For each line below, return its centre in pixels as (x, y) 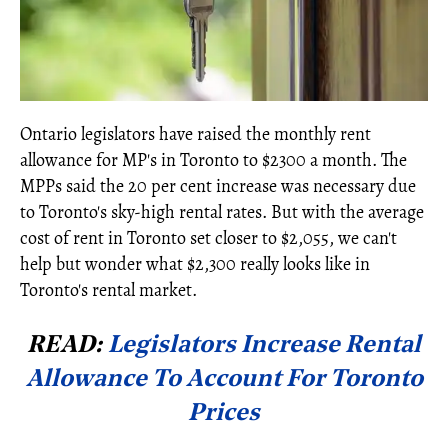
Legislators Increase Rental (264, 345)
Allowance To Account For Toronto (224, 379)
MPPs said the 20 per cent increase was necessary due (218, 185)
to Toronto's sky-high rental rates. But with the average (222, 211)
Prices (224, 413)
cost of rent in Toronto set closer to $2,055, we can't (208, 237)
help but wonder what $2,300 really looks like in (195, 263)
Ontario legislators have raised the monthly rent (195, 133)
